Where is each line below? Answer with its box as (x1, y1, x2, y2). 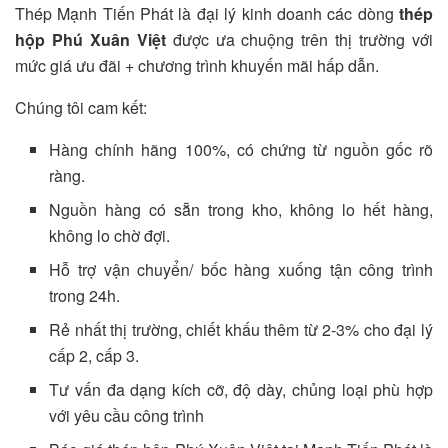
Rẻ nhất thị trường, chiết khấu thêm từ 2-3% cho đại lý (49, 318, 433, 342)
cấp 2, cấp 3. (49, 344, 140, 368)
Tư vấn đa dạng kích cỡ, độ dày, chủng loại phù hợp (49, 378, 433, 402)
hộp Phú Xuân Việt (15, 28, 166, 52)
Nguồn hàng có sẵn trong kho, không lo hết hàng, (49, 198, 433, 222)
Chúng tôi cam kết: (15, 96, 147, 120)
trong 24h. (49, 284, 121, 308)
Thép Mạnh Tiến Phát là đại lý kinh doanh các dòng (15, 2, 394, 26)
